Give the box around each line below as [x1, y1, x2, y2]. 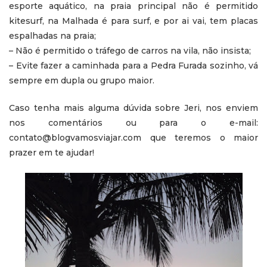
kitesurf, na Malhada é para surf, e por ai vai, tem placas [9, 15, 258, 26]
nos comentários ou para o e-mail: [9, 117, 258, 128]
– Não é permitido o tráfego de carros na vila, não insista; [9, 45, 251, 56]
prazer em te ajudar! [9, 147, 94, 158]
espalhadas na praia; [9, 30, 96, 41]
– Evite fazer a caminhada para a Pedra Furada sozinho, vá [9, 60, 258, 71]
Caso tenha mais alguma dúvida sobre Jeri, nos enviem [9, 102, 258, 113]
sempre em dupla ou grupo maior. [9, 74, 154, 86]
